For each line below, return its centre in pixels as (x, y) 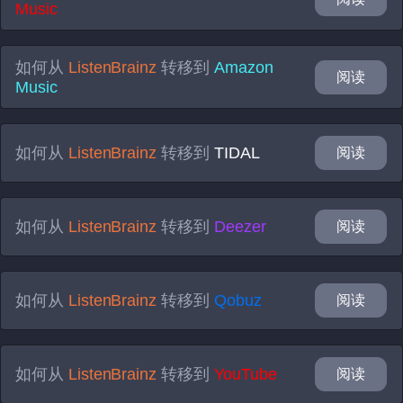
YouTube (245, 374)
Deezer (240, 227)
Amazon (243, 67)
